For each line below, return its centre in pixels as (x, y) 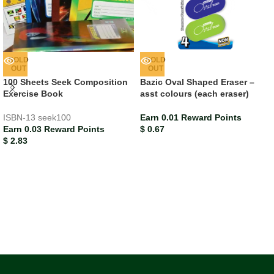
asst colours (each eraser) (194, 93)
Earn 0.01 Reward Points (191, 117)
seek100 (54, 117)
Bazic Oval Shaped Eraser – (197, 82)
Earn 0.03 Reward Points (54, 129)
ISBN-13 (20, 117)
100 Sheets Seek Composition (65, 82)
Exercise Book (33, 93)
